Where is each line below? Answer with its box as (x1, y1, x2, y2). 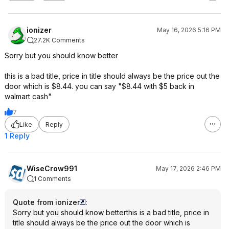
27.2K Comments (34, 36, 85, 44)
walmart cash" (5, 92, 52, 101)
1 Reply (5, 131, 30, 140)
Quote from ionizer (13, 198, 80, 207)
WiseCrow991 (27, 164, 77, 173)
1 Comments (34, 175, 71, 182)
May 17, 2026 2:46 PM (156, 165, 221, 172)
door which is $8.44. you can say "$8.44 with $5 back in (5, 82, 194, 90)
